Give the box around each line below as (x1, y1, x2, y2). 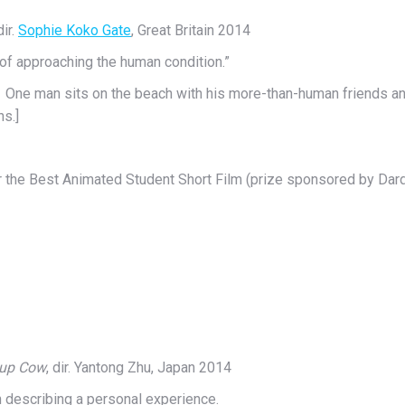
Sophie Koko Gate (18, 22, 131, 39)
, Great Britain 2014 (131, 22, 250, 39)
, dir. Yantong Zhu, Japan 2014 (46, 359, 231, 376)
